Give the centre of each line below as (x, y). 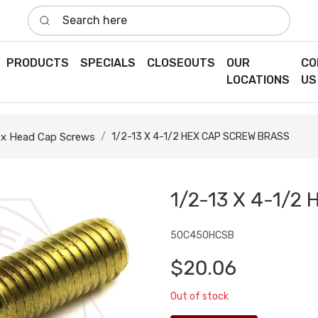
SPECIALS (108, 63)
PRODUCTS (37, 63)
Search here (60, 13)
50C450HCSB (202, 236)
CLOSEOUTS (181, 63)
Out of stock (199, 296)
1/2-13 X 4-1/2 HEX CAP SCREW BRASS (201, 137)
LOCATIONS (258, 80)
